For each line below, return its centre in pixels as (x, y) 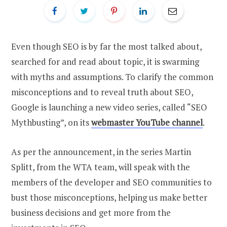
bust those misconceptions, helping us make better (109, 197)
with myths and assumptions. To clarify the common (112, 77)
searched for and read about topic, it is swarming (105, 61)
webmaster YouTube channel (147, 122)
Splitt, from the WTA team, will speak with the (101, 167)
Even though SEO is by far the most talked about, (106, 46)
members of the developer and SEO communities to (111, 182)
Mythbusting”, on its (51, 122)
